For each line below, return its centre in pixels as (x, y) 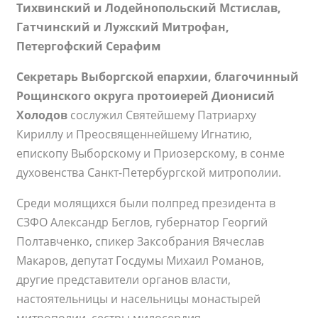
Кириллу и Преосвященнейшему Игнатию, (135, 135)
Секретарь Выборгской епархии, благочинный (158, 77)
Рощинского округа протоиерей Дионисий (146, 96)
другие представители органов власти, (124, 280)
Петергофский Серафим (89, 46)
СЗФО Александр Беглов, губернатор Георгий (142, 223)
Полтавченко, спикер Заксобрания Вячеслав (141, 242)
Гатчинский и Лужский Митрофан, (123, 27)
